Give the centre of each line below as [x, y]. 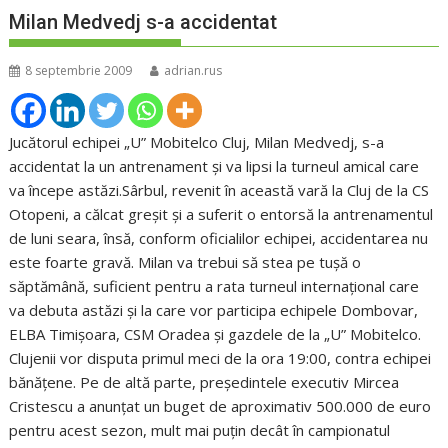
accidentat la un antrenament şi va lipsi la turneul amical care [214, 166]
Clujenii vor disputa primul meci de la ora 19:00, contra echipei [220, 358]
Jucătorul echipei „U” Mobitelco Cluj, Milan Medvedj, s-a [197, 142]
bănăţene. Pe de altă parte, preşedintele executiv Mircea [204, 382]
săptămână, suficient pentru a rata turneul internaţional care [214, 286]
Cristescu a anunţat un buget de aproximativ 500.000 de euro [220, 406]
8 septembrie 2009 [79, 71]
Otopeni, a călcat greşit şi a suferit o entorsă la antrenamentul [221, 214]
